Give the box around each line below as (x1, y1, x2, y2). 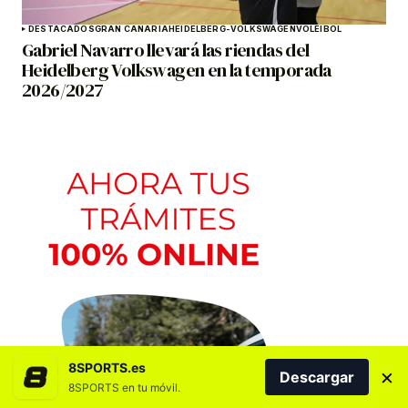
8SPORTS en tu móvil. (68, 381, 180, 394)
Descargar (280, 368, 354, 386)
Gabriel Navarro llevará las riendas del (22, 37, 310, 64)
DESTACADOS (28, 24, 95, 35)
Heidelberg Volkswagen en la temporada (22, 57, 331, 84)
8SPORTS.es (68, 360, 146, 375)
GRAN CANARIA (94, 24, 168, 35)
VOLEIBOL (295, 24, 342, 35)
